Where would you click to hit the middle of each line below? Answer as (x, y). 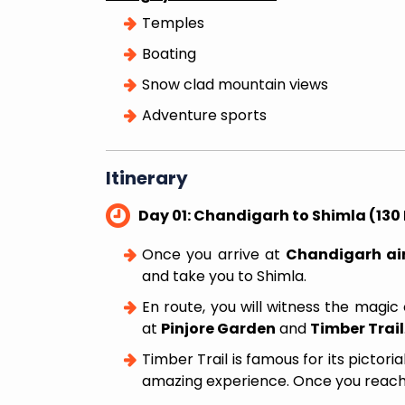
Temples (173, 23)
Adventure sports (204, 115)
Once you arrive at (214, 254)
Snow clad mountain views (235, 85)
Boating (169, 54)
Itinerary (147, 178)
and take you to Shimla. (224, 276)
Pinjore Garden (218, 329)
